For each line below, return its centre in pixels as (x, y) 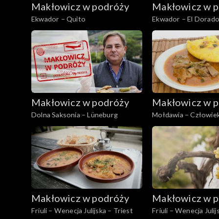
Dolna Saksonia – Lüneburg (75, 114)
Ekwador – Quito (58, 19)
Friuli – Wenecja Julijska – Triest (82, 210)
